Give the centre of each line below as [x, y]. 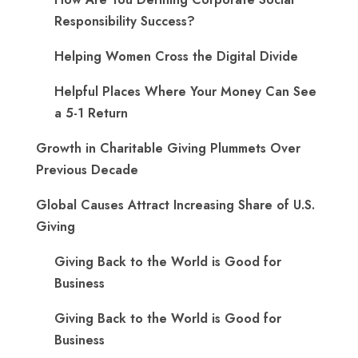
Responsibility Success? [125, 22]
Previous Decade [87, 170]
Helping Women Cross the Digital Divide [176, 57]
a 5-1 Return [91, 113]
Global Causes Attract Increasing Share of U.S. [175, 205]
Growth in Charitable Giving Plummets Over [168, 149]
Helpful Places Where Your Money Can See [185, 92]
